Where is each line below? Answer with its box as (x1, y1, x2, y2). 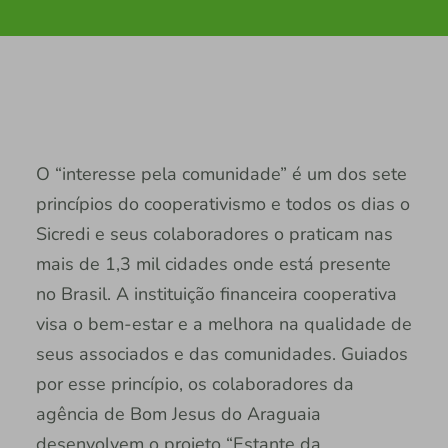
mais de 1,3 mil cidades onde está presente (35, 251, 391, 276)
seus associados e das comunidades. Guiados (35, 341, 408, 366)
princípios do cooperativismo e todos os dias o (35, 191, 410, 216)
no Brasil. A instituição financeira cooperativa (35, 281, 397, 306)
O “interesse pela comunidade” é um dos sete (35, 161, 407, 186)
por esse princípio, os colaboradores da (35, 371, 354, 396)
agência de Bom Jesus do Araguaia (35, 401, 321, 426)
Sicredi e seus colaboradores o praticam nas (35, 221, 393, 246)
